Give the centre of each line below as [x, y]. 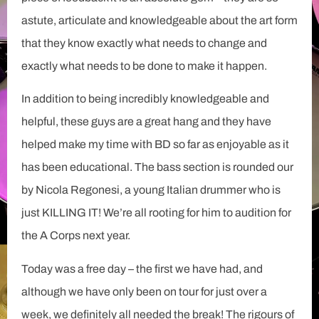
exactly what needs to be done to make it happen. [144, 66]
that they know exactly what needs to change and [144, 43]
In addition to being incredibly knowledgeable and [145, 99]
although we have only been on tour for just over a [144, 291]
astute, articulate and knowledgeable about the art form [159, 20]
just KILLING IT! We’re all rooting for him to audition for [156, 213]
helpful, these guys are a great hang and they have [146, 122]
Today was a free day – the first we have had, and [142, 268]
